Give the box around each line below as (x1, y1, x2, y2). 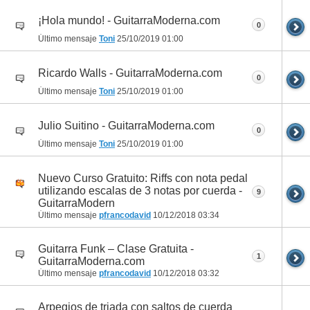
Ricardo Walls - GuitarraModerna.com (38, 66, 222, 79)
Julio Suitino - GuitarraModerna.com (38, 119, 215, 131)
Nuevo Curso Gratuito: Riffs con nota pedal (38, 172, 248, 184)
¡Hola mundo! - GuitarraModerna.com (38, 14, 220, 26)
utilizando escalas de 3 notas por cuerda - (38, 184, 242, 197)
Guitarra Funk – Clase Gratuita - (38, 242, 194, 255)
